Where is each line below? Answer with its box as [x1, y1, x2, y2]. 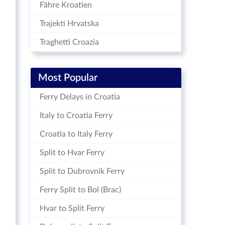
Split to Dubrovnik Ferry [40, 167, 125, 175]
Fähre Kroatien [40, 1, 92, 9]
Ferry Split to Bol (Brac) [40, 186, 121, 194]
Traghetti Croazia [40, 38, 99, 46]
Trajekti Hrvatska [40, 20, 99, 28]
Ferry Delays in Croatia [40, 93, 120, 101]
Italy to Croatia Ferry [40, 111, 113, 120]
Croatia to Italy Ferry [40, 130, 113, 138]
